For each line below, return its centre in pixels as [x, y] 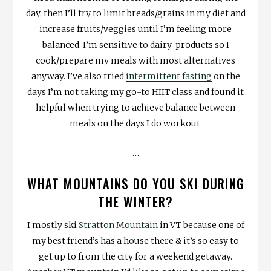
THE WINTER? [135, 202]
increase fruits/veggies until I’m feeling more [135, 29]
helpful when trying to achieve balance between [135, 108]
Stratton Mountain [118, 225]
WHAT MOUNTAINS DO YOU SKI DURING [135, 184]
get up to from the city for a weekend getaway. [135, 256]
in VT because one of [201, 225]
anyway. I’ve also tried [78, 77]
